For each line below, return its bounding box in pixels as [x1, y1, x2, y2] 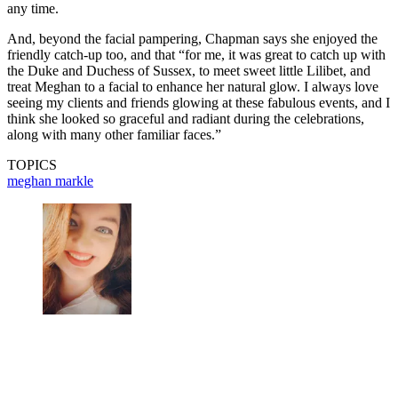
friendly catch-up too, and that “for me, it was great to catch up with [7, 47, 386, 63]
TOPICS [7, 157, 57, 173]
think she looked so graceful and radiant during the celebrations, [7, 111, 364, 127]
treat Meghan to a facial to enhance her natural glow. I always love [7, 79, 378, 95]
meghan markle [7, 173, 93, 189]
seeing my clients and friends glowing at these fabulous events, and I [7, 95, 390, 111]
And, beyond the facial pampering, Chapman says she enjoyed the [7, 31, 378, 47]
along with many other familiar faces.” [7, 127, 221, 143]
